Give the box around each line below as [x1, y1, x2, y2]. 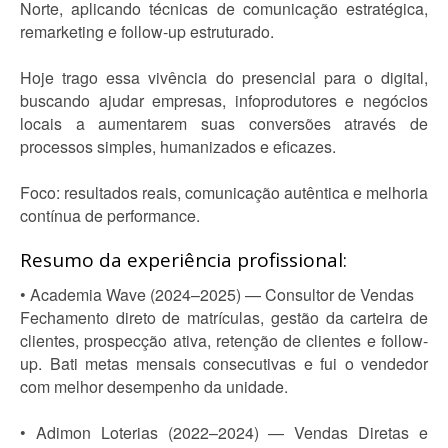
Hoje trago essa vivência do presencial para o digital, [20, 66, 428, 89]
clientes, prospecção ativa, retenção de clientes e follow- [20, 329, 428, 352]
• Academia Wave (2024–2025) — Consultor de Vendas [20, 283, 414, 306]
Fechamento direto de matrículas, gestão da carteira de [20, 306, 428, 329]
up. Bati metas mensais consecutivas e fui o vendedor [20, 352, 428, 375]
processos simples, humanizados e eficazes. [20, 135, 336, 158]
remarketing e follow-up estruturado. [20, 20, 274, 43]
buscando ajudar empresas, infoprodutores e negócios [20, 89, 428, 112]
